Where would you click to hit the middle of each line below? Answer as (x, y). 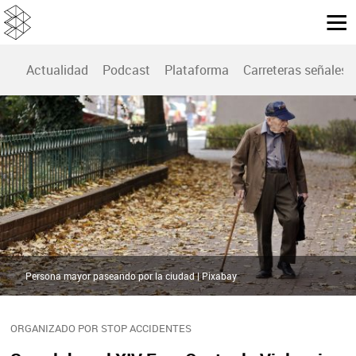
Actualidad (57, 70)
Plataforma (197, 70)
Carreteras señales (295, 70)
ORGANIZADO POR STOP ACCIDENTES (101, 329)
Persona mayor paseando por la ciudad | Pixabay (131, 276)
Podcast (126, 70)
